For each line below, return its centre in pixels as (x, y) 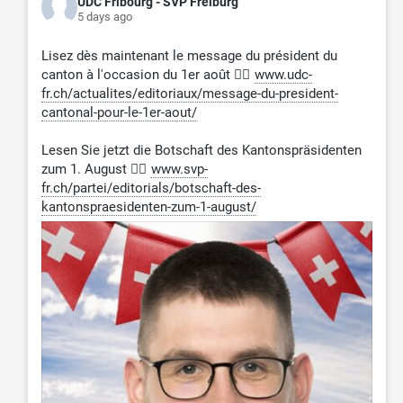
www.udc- (283, 75)
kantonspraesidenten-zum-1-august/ (148, 207)
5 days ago (104, 16)
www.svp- (179, 170)
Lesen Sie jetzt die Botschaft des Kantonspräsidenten (201, 151)
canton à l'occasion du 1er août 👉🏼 (147, 75)
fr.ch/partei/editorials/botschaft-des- (151, 188)
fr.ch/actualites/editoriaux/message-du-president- (189, 94)
